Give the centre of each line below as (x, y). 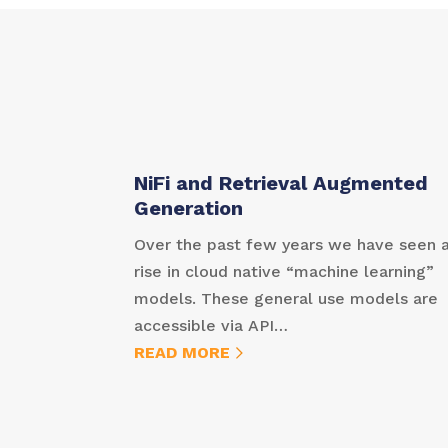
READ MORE (182, 352)
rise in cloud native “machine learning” (284, 271)
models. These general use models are (286, 298)
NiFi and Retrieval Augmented (281, 182)
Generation (189, 207)
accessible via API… (211, 325)
